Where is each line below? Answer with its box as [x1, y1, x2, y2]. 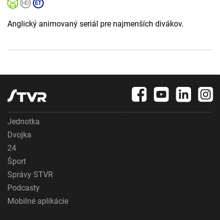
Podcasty [7, 183, 40, 193]
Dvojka [7, 130, 31, 140]
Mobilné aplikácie [7, 196, 68, 206]
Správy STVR [7, 170, 53, 180]
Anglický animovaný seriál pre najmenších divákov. [7, 19, 184, 29]
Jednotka [7, 117, 40, 127]
